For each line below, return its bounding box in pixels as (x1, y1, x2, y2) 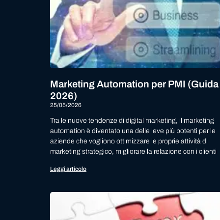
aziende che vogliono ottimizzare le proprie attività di (50, 137, 208, 145)
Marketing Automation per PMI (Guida (50, 79, 219, 90)
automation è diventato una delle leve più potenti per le (50, 127, 216, 135)
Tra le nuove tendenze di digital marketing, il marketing (50, 117, 214, 125)
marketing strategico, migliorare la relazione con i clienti (50, 148, 217, 156)
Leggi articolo (50, 165, 86, 173)
